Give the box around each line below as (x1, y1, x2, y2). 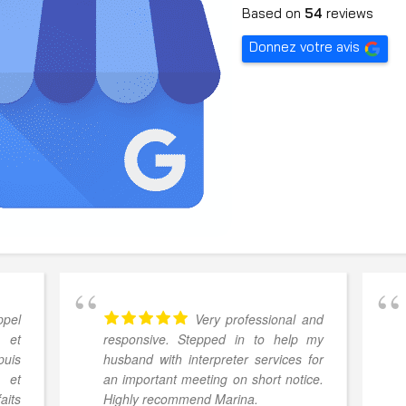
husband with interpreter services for (102, 350, 324, 369)
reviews (322, 5, 373, 23)
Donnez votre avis (248, 38, 360, 56)
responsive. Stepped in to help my (102, 330, 324, 349)
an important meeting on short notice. (102, 370, 324, 389)
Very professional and (194, 310, 324, 329)
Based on (241, 5, 304, 23)
